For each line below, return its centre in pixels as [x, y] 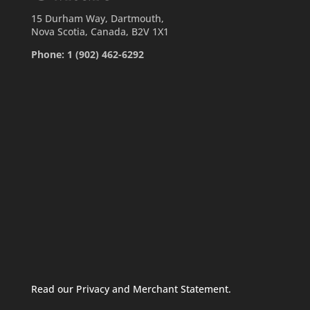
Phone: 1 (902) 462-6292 [87, 54]
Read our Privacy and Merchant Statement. [131, 289]
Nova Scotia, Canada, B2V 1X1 [100, 31]
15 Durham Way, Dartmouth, [97, 18]
